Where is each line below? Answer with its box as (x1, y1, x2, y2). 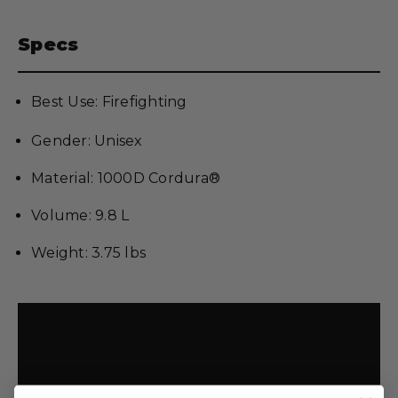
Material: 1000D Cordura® (31, 170, 225, 187)
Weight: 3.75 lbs (31, 244, 146, 261)
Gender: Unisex (31, 132, 143, 149)
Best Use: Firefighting (31, 93, 187, 110)
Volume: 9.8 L (31, 207, 130, 224)
